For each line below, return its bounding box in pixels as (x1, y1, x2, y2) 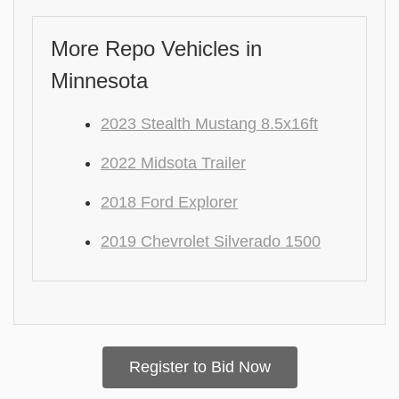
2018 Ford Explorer (101, 192, 238, 211)
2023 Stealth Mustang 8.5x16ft (101, 114, 318, 133)
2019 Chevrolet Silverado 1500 (101, 232, 321, 250)
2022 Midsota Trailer (101, 153, 246, 172)
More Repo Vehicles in (51, 36, 262, 61)
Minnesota (51, 68, 148, 93)
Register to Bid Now (128, 357, 271, 376)
